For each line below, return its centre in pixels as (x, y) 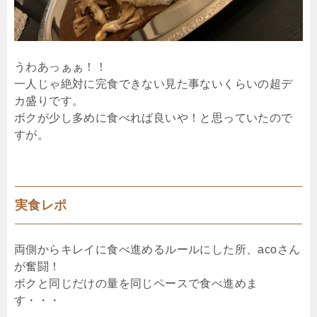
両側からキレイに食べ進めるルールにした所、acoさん (157, 249)
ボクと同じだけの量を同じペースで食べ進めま (136, 283)
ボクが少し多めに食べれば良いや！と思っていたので (154, 117)
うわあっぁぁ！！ (61, 67)
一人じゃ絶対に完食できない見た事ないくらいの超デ (154, 83)
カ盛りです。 (49, 100)
